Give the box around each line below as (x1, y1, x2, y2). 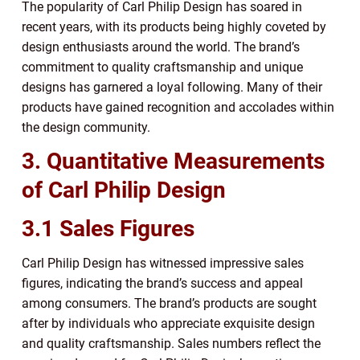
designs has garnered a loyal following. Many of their (22, 80, 322, 96)
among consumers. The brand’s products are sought (22, 296, 317, 312)
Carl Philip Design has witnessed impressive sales (22, 256, 304, 272)
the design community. (22, 120, 150, 136)
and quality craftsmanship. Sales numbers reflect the (22, 336, 321, 352)
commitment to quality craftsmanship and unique (22, 59, 303, 76)
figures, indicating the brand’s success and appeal (22, 276, 303, 292)
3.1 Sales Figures (22, 215, 194, 243)
